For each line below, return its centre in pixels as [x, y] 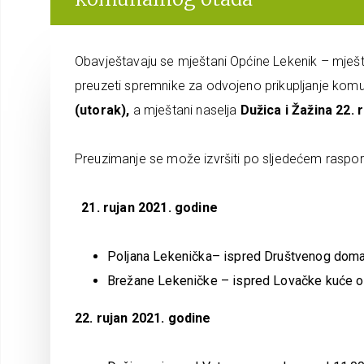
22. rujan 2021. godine [143, 318]
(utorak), [104, 110]
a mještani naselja [186, 110]
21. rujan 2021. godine [146, 208]
